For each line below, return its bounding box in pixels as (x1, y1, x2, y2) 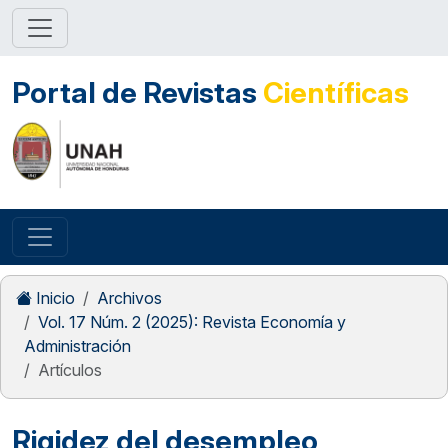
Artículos (38, 360, 102, 381)
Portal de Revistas (12, 75, 263, 110)
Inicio (32, 288, 75, 309)
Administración (24, 336, 131, 357)
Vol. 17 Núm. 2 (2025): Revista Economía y (38, 312, 346, 333)
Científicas (263, 75, 409, 110)
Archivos (97, 288, 162, 309)
